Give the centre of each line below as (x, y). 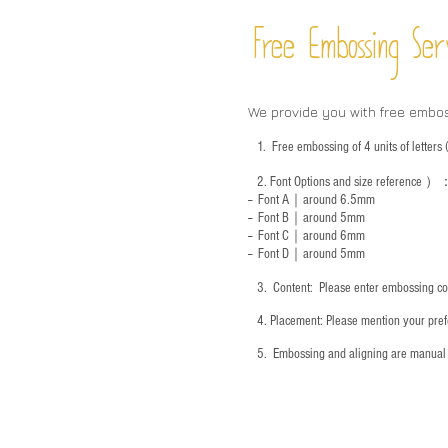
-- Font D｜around (292, 254)
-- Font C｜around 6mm (306, 236)
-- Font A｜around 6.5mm (311, 200)
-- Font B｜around (292, 218)
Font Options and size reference (347, 182)
